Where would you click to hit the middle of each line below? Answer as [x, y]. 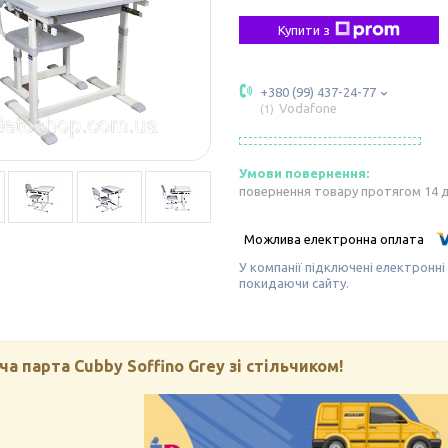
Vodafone [308, 108]
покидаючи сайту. [294, 282]
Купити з [304, 30]
